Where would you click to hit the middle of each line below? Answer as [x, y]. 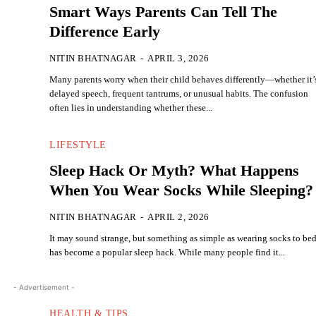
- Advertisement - [44, 287]
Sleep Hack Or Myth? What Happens [175, 170]
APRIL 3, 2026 [178, 59]
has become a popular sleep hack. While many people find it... [168, 252]
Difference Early [105, 32]
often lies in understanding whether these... [131, 108]
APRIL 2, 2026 [178, 217]
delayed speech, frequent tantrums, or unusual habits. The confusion [179, 94]
